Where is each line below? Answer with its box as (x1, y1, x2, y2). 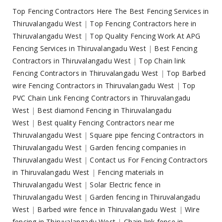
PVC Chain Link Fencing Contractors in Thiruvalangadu (12, 93, 191, 103)
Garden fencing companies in (90, 143, 186, 153)
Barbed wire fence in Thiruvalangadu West (37, 205, 177, 215)
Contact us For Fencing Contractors (90, 155, 208, 165)
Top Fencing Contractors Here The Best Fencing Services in (12, 6, 209, 16)
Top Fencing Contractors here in (90, 19, 197, 29)
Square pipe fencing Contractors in (90, 130, 204, 140)
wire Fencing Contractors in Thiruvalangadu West (12, 81, 174, 91)
